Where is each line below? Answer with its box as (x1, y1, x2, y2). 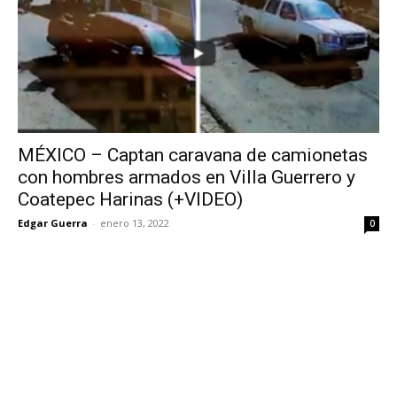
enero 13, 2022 (100, 215, 169, 230)
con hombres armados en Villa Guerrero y (18, 166, 355, 188)
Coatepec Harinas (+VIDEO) (18, 188, 243, 210)
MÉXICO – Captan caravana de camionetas (18, 144, 368, 166)
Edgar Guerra (18, 215, 88, 230)
